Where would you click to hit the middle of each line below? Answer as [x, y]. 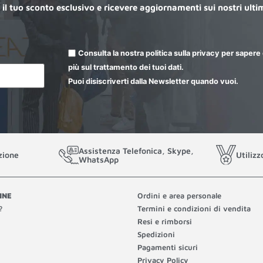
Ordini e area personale [179, 195]
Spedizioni [156, 234]
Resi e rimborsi [165, 221]
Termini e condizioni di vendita [194, 208]
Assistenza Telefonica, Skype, [136, 150]
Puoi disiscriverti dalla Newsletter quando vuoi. [153, 82]
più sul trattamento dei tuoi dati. [126, 68]
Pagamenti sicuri [168, 247]
